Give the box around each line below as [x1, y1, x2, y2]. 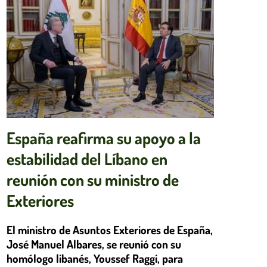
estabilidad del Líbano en [7, 148, 167, 169]
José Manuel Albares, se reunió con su [7, 236, 181, 252]
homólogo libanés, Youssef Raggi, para [7, 250, 183, 266]
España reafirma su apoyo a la [7, 128, 201, 148]
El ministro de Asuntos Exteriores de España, [7, 222, 213, 237]
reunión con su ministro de [7, 169, 179, 190]
